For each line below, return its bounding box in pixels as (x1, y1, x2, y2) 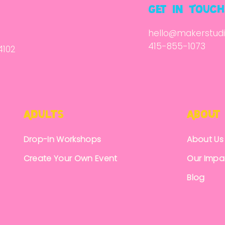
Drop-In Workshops (23, 134, 101, 145)
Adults (23, 107, 64, 122)
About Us (187, 134, 223, 145)
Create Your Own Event (23, 153, 120, 164)
